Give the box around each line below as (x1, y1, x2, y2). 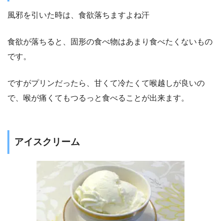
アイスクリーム (14, 137, 80, 147)
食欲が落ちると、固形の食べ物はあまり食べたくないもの (7, 37, 213, 46)
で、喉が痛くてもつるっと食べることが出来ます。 (7, 94, 189, 103)
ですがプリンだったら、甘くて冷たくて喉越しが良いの (7, 79, 205, 88)
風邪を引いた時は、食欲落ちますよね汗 (7, 11, 149, 20)
